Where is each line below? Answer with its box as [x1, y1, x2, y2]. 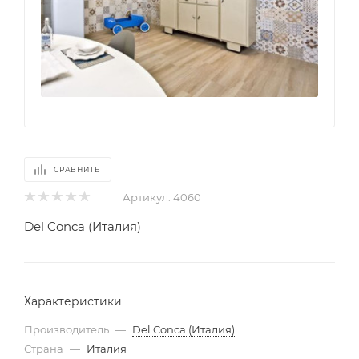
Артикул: [123, 190, 171, 204]
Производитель [24, 322, 109, 336]
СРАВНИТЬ [54, 164, 100, 174]
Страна [24, 341, 66, 355]
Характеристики [24, 293, 122, 309]
